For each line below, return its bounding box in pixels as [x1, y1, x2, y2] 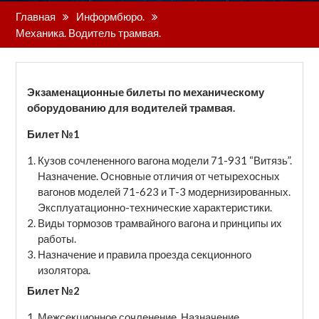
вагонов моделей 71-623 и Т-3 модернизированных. [37, 184, 291, 198]
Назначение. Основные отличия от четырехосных [37, 169, 280, 182]
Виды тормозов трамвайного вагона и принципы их [37, 216, 282, 229]
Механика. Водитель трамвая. [15, 26, 161, 39]
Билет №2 [26, 284, 80, 297]
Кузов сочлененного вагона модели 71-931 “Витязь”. [37, 153, 292, 167]
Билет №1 [26, 127, 80, 140]
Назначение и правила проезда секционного [37, 247, 251, 261]
